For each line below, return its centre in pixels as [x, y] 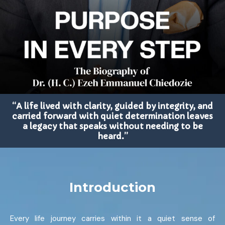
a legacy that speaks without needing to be [113, 126]
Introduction [113, 188]
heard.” [113, 136]
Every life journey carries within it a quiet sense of [113, 219]
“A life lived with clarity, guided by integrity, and [113, 106]
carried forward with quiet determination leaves [113, 116]
